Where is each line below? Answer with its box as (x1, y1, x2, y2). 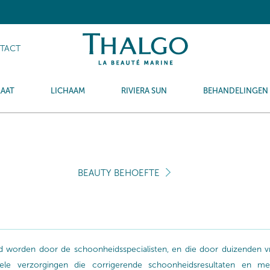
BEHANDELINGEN (203, 86, 268, 95)
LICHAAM (51, 86, 85, 95)
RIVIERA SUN (121, 86, 167, 95)
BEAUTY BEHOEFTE (78, 168, 160, 178)
